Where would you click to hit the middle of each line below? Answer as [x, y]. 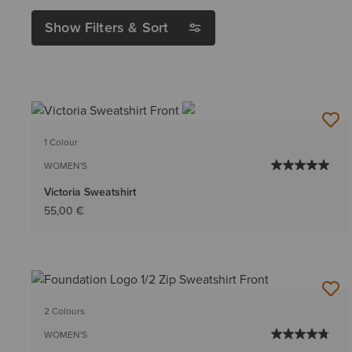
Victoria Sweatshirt [90, 192]
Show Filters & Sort [107, 27]
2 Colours [64, 312]
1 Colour [61, 143]
